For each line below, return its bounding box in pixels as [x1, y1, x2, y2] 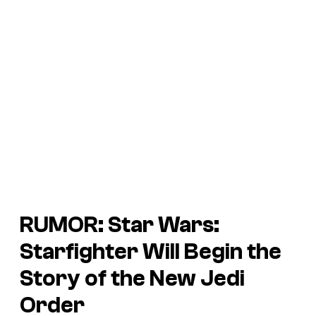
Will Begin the [138, 238, 281, 265]
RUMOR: [20, 212, 108, 238]
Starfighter [20, 238, 138, 265]
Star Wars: [108, 212, 219, 238]
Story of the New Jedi [20, 265, 245, 291]
